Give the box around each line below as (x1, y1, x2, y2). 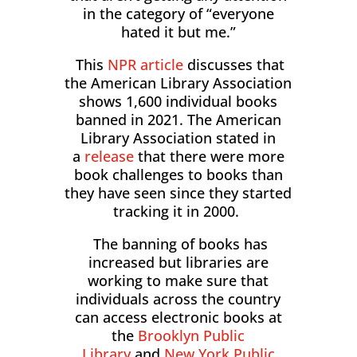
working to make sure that (88, 271, 269, 291)
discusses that (187, 55, 285, 75)
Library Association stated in (80, 128, 277, 148)
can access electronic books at (74, 308, 282, 328)
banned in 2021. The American (75, 110, 281, 130)
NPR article (108, 55, 184, 75)
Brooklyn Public (138, 326, 245, 346)
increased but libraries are (88, 253, 269, 273)
